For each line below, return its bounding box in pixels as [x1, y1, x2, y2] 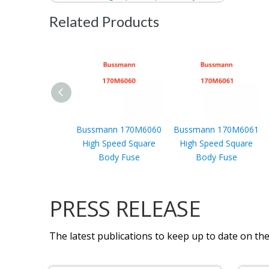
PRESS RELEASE [49, 193, 201, 223]
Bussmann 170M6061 [174, 123, 259, 135]
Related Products [49, 12, 159, 30]
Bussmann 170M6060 [76, 123, 162, 135]
